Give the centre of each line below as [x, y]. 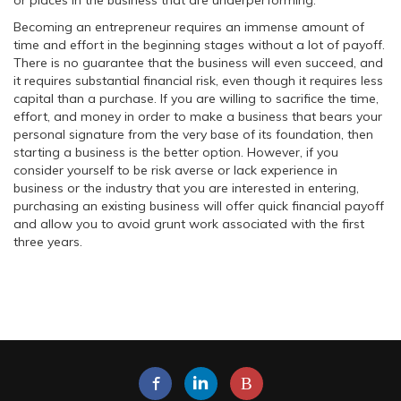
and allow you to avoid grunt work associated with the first [189, 224]
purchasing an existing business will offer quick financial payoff [199, 206]
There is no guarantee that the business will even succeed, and [198, 63]
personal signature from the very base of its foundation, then [193, 134]
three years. [48, 242]
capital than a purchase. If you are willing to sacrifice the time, [196, 98]
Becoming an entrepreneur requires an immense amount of [189, 27]
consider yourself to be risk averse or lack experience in [175, 170]
